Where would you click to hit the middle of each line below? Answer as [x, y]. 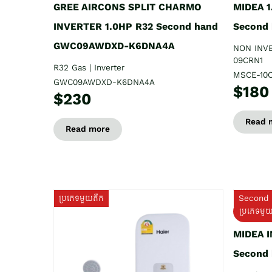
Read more [88, 129]
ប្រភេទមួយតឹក [81, 198]
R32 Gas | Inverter [89, 67]
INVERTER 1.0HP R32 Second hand [136, 26]
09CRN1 [248, 60]
